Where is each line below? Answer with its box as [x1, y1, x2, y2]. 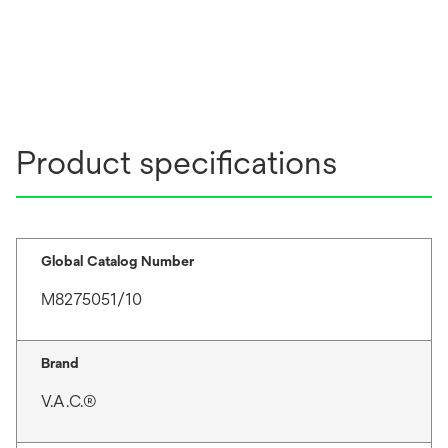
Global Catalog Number [41, 252, 194, 269]
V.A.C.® [41, 391, 97, 411]
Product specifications [16, 143, 337, 181]
